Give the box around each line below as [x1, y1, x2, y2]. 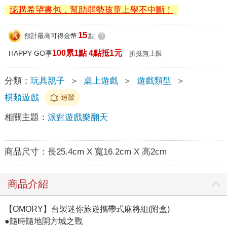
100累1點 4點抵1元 [52, 48, 122, 57]
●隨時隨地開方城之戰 [4, 216, 83, 225]
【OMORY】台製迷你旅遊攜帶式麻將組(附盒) [4, 204, 170, 213]
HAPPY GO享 [8, 49, 52, 57]
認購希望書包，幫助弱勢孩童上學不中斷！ [9, 5, 173, 15]
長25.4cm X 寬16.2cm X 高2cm [47, 146, 167, 157]
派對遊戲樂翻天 [47, 112, 108, 122]
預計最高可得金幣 [24, 32, 77, 40]
